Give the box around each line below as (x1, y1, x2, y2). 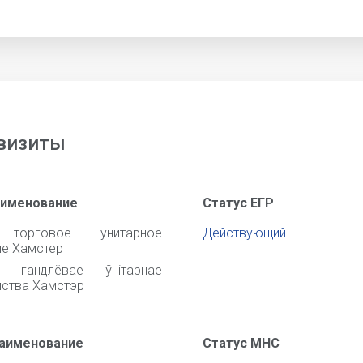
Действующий (203, 225, 286, 241)
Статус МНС (203, 335, 280, 351)
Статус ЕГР (203, 195, 274, 211)
